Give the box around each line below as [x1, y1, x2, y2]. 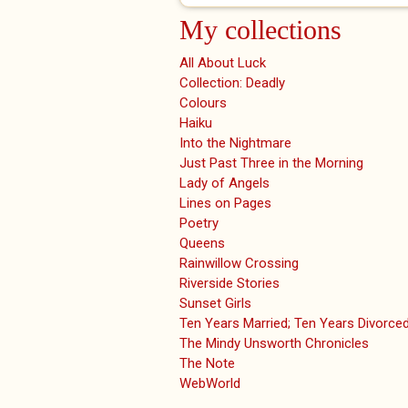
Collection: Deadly [179, 75, 285, 92]
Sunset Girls [179, 295, 251, 312]
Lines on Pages [179, 195, 271, 212]
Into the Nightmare [179, 135, 291, 152]
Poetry [179, 215, 219, 232]
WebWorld [179, 375, 240, 393]
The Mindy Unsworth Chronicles [179, 335, 369, 352]
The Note [179, 355, 235, 372]
